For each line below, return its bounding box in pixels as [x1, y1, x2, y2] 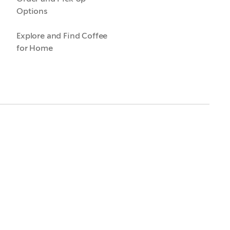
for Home [16, 43, 53, 53]
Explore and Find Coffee [16, 30, 108, 41]
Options [16, 6, 48, 16]
